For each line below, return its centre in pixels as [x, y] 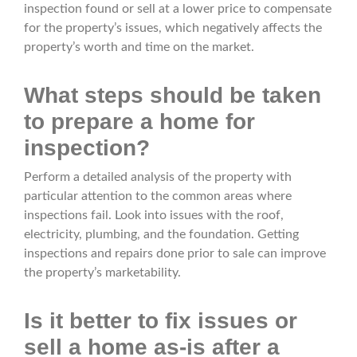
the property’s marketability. [102, 273]
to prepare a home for [139, 122]
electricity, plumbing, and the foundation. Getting [161, 235]
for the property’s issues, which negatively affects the [173, 28]
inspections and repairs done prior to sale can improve [175, 254]
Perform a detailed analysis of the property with [158, 177]
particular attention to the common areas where [158, 196]
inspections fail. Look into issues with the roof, [154, 216]
